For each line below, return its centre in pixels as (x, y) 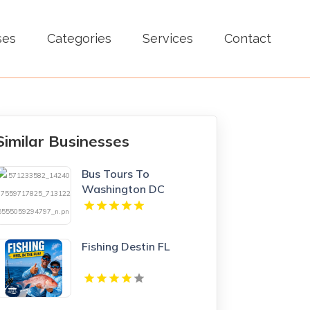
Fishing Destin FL (126, 246)
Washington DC (124, 189)
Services (167, 39)
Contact (247, 39)
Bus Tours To (116, 173)
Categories (79, 39)
